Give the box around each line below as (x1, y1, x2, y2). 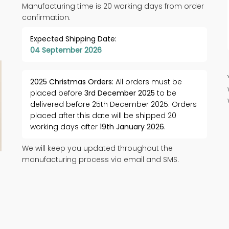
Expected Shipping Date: (30, 34, 117, 44)
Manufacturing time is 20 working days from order (21, 1, 204, 12)
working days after (30, 122, 100, 132)
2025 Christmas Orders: (30, 77, 113, 87)
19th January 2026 (99, 122, 164, 132)
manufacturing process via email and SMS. (21, 154, 179, 165)
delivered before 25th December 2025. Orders (30, 99, 197, 110)
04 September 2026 (30, 45, 102, 56)
